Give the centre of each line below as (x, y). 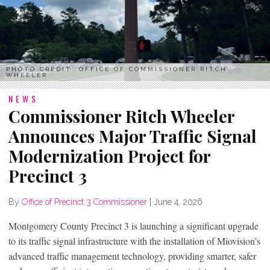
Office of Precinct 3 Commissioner (84, 202)
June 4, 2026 (178, 202)
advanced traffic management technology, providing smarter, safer (132, 256)
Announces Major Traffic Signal (133, 136)
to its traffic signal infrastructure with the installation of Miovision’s (134, 240)
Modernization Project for (109, 155)
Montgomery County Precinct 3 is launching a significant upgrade (133, 225)
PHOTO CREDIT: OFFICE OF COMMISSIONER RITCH (117, 69)
